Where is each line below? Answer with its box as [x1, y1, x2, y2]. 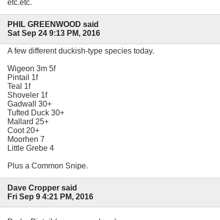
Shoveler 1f [7, 90, 47, 99]
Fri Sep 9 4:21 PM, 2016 [7, 192, 93, 201]
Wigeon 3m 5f [7, 64, 55, 73]
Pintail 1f [7, 73, 38, 82]
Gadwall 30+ [7, 99, 52, 108]
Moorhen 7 [7, 135, 45, 143]
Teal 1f [7, 82, 30, 90]
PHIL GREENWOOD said [7, 20, 99, 29]
